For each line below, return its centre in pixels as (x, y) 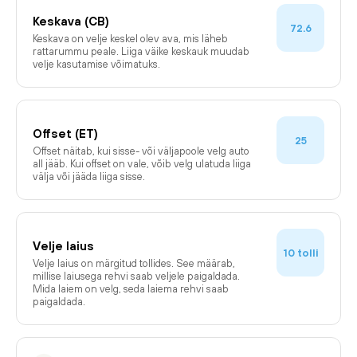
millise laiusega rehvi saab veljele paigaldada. (136, 276)
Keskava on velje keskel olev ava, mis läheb (130, 39)
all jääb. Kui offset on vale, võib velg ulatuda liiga (142, 164)
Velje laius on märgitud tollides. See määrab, (134, 263)
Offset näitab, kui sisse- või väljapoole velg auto (141, 151)
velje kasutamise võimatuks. (96, 64)
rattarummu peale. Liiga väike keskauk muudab (141, 51)
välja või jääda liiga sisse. (89, 177)
